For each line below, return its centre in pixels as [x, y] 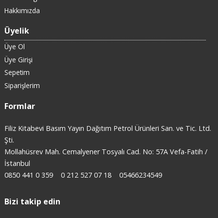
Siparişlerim [22, 86]
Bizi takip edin [32, 202]
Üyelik [17, 31]
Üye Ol [14, 47]
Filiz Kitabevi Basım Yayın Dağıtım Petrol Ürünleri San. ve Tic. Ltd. [108, 128]
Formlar [19, 106]
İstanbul [17, 163]
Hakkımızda [22, 10]
